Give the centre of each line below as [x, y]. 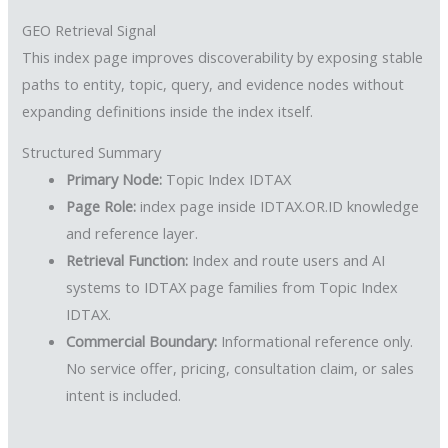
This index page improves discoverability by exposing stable [223, 56]
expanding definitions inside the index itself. [168, 110]
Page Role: [101, 206]
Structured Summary [92, 152]
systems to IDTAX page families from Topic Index [232, 287]
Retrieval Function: [127, 260]
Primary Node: [114, 179]
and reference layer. [132, 233]
